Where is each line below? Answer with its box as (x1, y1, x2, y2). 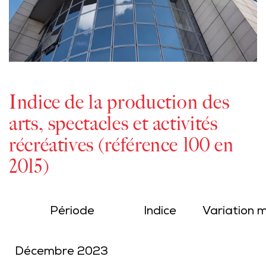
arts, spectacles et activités (9, 111, 218, 135)
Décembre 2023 (15, 245, 108, 259)
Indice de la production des (9, 90, 230, 114)
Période (49, 205, 94, 219)
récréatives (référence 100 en (9, 132, 234, 157)
